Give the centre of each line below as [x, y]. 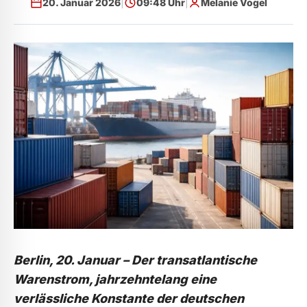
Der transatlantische [193, 260]
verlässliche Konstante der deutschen [129, 298]
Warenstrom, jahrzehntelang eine [115, 279]
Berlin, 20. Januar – [71, 260]
